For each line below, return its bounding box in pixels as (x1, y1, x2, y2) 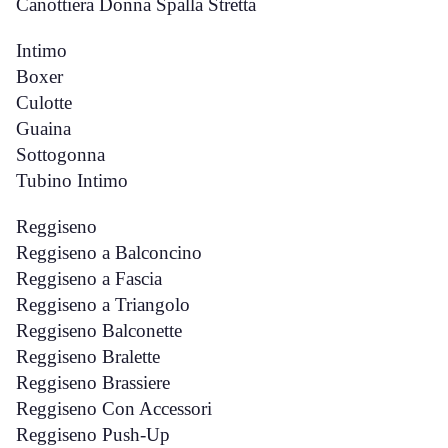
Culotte (16, 92, 72, 113)
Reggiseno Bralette (16, 346, 160, 367)
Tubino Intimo (16, 170, 128, 191)
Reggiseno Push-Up (16, 424, 170, 445)
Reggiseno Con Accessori (16, 398, 212, 419)
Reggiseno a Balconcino (16, 242, 202, 263)
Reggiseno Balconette (16, 320, 182, 341)
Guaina (16, 118, 71, 139)
